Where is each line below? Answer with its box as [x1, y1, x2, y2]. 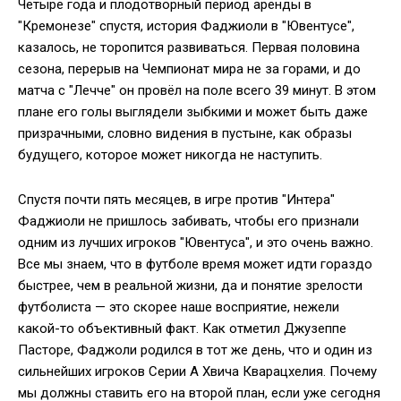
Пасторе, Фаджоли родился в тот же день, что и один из [18, 342, 372, 358]
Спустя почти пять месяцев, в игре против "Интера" [18, 192, 335, 208]
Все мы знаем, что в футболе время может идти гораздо [18, 256, 372, 272]
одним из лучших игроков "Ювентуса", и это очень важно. [18, 235, 373, 251]
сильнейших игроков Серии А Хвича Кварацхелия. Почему [18, 363, 377, 380]
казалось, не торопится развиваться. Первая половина [18, 39, 360, 55]
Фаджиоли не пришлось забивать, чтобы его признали [18, 213, 359, 229]
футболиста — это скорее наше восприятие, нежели [18, 299, 339, 315]
